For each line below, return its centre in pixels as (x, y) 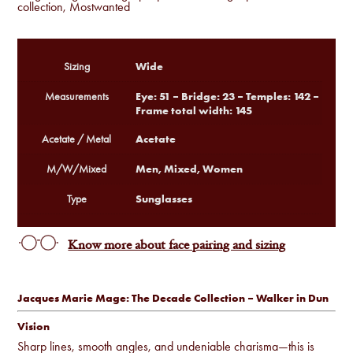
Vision (34, 326)
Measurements (76, 96)
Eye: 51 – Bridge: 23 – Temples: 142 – (228, 96)
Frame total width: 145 (194, 110)
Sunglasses (164, 198)
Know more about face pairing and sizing (177, 245)
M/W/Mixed (77, 169)
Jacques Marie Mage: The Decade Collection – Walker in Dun (173, 297)
